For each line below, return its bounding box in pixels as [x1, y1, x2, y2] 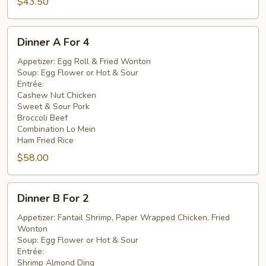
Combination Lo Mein [17, 123, 96, 135]
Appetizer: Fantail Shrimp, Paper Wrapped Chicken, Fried [17, 212, 230, 223]
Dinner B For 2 [17, 191, 89, 205]
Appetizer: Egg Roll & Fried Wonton [17, 56, 151, 67]
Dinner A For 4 [17, 35, 90, 49]
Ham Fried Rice [17, 135, 74, 146]
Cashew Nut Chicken [17, 90, 96, 101]
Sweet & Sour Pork [17, 101, 90, 112]
